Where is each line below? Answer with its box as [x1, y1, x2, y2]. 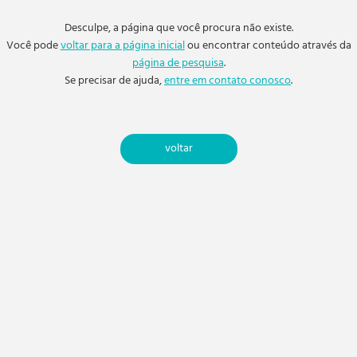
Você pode [6, 36, 61, 55]
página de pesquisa [131, 53, 224, 73]
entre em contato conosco [164, 71, 291, 90]
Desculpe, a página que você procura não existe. [64, 18, 293, 37]
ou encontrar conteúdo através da [184, 36, 351, 55]
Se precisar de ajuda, [65, 71, 164, 90]
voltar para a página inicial [60, 36, 185, 55]
